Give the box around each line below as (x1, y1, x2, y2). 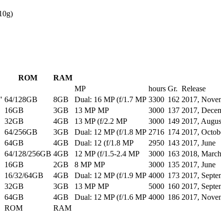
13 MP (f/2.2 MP (74, 117, 127, 126)
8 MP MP (74, 160, 105, 169)
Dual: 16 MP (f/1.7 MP (74, 95, 147, 104)
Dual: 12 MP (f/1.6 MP (74, 193, 147, 202)
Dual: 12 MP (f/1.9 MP (74, 171, 147, 180)
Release (182, 84, 206, 93)
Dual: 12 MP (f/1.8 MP (74, 128, 147, 137)
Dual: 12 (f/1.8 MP (74, 139, 134, 147)
